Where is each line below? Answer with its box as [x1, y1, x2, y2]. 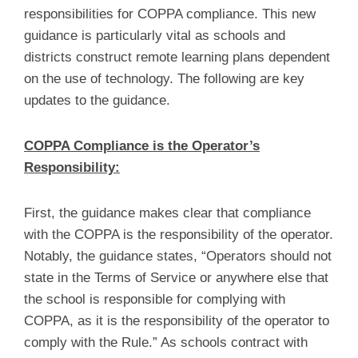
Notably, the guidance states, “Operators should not [24, 249, 332, 264]
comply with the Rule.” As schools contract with [24, 335, 308, 350]
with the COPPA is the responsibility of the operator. [24, 227, 333, 242]
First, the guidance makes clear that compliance [24, 205, 311, 221]
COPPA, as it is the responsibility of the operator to [24, 313, 329, 328]
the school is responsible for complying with [24, 292, 285, 307]
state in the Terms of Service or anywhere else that [24, 270, 328, 285]
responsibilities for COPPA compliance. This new [24, 6, 316, 22]
